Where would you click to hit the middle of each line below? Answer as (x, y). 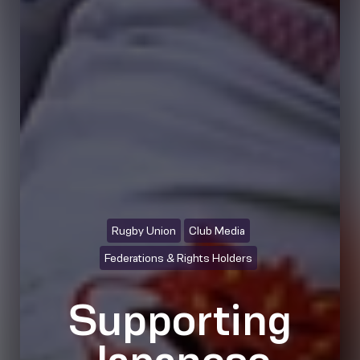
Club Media (217, 231)
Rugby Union (144, 231)
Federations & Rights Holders (178, 258)
